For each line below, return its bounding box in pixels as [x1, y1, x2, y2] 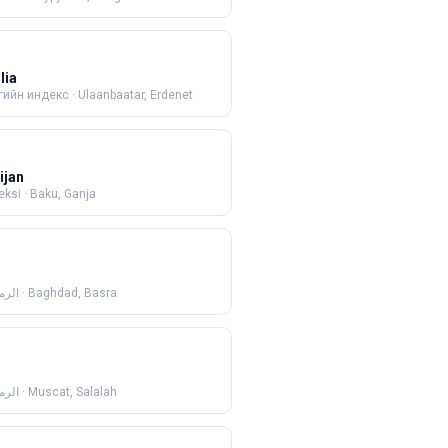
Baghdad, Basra [28, 286, 117, 300]
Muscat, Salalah [28, 385, 117, 399]
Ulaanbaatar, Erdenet [78, 88, 193, 102]
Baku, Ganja [30, 187, 96, 201]
